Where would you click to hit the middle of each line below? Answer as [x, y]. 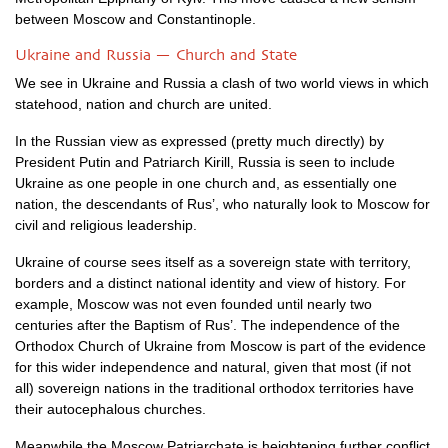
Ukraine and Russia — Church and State [156, 55]
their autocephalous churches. [110, 409]
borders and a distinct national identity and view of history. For [210, 283]
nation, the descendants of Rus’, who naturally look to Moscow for [222, 204]
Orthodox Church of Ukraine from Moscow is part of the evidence [220, 346]
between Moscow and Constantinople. [135, 19]
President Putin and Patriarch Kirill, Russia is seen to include [205, 162]
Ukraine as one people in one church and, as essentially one [206, 183]
